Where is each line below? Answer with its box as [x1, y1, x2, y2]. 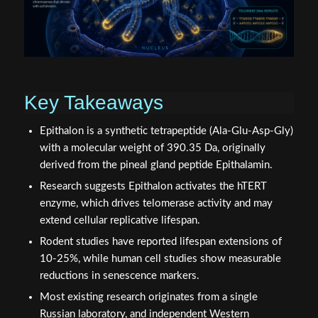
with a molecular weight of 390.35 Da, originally [39, 142, 265, 153]
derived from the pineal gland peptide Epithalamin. [39, 159, 273, 170]
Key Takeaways [23, 91, 163, 114]
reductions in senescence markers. [39, 270, 199, 281]
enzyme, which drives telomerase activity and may [39, 197, 273, 209]
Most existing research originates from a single [39, 291, 258, 302]
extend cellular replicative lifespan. [39, 214, 200, 226]
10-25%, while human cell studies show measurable [39, 253, 281, 264]
